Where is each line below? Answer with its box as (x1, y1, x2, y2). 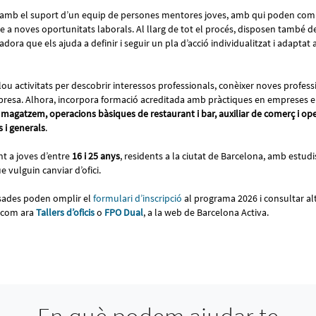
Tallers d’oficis (36, 205, 95, 219)
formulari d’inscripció (91, 191, 182, 205)
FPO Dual (104, 205, 143, 219)
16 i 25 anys (72, 149, 120, 162)
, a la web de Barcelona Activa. (143, 205, 271, 219)
